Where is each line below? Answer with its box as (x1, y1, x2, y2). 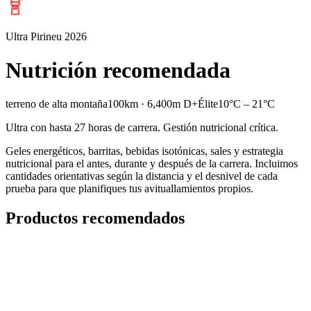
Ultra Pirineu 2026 (6, 30, 87, 42)
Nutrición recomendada (6, 57, 230, 83)
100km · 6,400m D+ (108, 98, 198, 110)
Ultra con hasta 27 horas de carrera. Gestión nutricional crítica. (6, 121, 278, 134)
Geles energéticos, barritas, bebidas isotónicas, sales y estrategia (6, 145, 283, 158)
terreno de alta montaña (6, 98, 108, 110)
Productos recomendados (6, 209, 185, 228)
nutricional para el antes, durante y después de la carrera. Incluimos (6, 158, 298, 170)
